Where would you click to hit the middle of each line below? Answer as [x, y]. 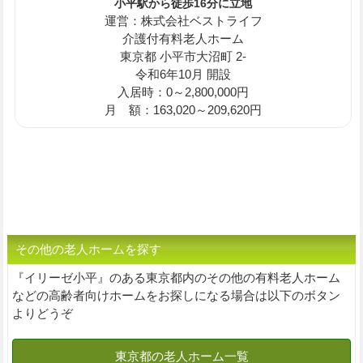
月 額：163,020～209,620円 [184, 110]
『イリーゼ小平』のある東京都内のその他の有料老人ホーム [176, 278]
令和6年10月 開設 [184, 75]
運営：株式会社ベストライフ [183, 21]
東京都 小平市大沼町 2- [184, 57]
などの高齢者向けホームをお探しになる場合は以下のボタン [176, 296]
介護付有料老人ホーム [184, 39]
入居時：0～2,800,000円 [184, 92]
